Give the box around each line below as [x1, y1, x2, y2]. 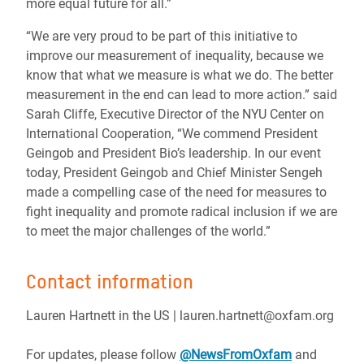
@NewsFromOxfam [180, 347, 292, 362]
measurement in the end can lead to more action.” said [26, 87, 337, 102]
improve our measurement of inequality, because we [26, 48, 323, 63]
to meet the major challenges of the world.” [26, 223, 271, 239]
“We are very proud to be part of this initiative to [26, 28, 297, 44]
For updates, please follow [26, 347, 180, 362]
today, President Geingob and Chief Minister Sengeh [26, 165, 323, 180]
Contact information [26, 270, 193, 293]
